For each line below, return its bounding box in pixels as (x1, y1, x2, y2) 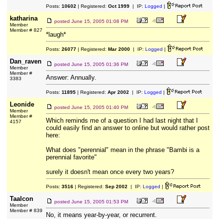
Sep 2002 (105, 184, 128, 189)
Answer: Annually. (45, 74, 96, 81)
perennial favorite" (45, 153, 97, 161)
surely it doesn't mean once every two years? (45, 168, 174, 175)
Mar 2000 (108, 46, 130, 52)
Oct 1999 (108, 3, 130, 9)
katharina (9, 15, 38, 22)
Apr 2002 (107, 89, 129, 95)
